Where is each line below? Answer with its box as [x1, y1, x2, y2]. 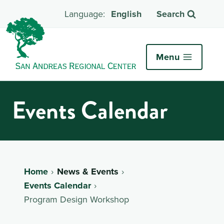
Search [156, 7, 184, 21]
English [111, 7, 141, 21]
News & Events [56, 164, 118, 178]
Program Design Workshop [24, 192, 129, 205]
